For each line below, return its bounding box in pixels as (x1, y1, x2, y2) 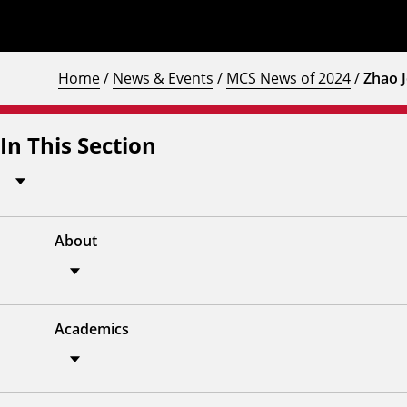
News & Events (113, 67, 213, 88)
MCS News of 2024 (226, 67, 351, 88)
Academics (55, 318, 129, 339)
